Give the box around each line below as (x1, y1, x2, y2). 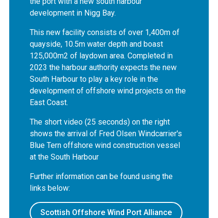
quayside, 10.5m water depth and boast (30, 39, 163, 49)
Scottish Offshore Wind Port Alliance (40, 207, 172, 217)
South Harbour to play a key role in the (30, 74, 159, 84)
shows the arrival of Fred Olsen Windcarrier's (30, 128, 182, 138)
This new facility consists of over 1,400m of (30, 27, 180, 37)
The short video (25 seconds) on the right (30, 117, 170, 127)
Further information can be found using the (30, 171, 173, 181)
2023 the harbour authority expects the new (30, 62, 177, 72)
